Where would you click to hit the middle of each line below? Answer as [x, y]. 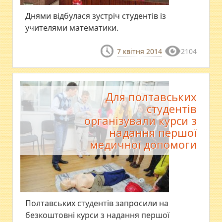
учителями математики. [72, 28]
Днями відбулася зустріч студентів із [96, 16]
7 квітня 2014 [139, 51]
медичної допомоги [143, 144]
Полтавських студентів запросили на [97, 203]
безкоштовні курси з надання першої [98, 215]
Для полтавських [151, 97]
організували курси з [140, 121]
